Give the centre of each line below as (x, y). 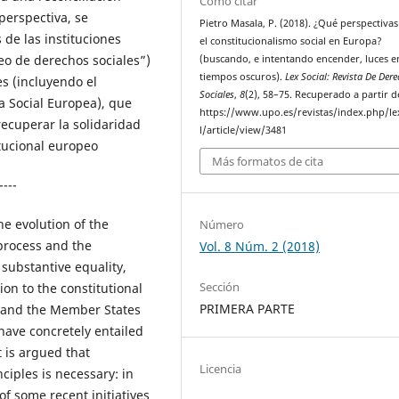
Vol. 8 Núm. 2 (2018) (260, 247)
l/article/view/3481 (244, 130)
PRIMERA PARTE (248, 309)
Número (222, 225)
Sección (220, 287)
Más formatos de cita (268, 162)
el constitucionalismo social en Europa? (291, 41)
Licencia (221, 368)
